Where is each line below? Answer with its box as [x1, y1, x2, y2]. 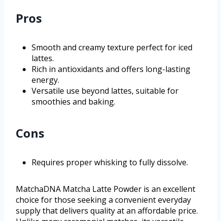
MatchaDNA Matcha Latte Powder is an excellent [16, 183, 195, 194]
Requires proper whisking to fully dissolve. [32, 156, 188, 168]
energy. [32, 74, 59, 85]
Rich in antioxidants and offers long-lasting [32, 63, 190, 74]
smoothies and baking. [32, 96, 115, 107]
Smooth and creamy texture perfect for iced [32, 41, 192, 53]
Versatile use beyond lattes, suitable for [32, 85, 179, 96]
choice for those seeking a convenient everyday [16, 194, 191, 205]
